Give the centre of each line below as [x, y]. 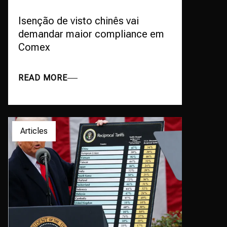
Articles [34, 131]
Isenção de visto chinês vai [79, 21]
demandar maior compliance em [91, 34]
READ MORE [43, 78]
